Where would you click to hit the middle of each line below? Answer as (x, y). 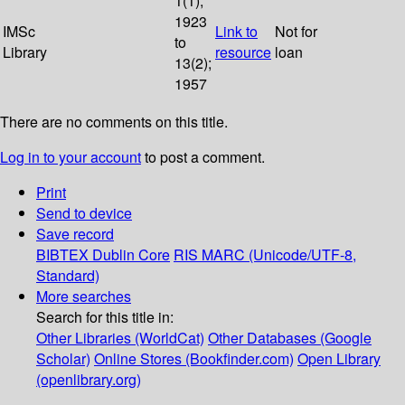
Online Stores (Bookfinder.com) (194, 359)
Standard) (68, 276)
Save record (75, 234)
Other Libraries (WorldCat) (120, 338)
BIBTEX (62, 255)
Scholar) (63, 359)
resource (243, 52)
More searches (84, 297)
